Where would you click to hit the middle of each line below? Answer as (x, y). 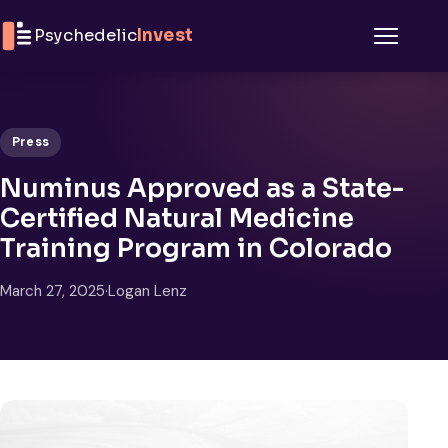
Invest (164, 35)
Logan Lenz (147, 290)
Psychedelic (85, 35)
